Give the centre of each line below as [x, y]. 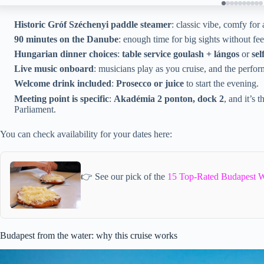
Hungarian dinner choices [66, 54]
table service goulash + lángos [181, 54]
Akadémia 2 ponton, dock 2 [169, 98]
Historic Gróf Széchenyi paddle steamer [93, 24]
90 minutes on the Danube [66, 39]
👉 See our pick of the [124, 177]
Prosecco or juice [150, 84]
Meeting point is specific [62, 98]
